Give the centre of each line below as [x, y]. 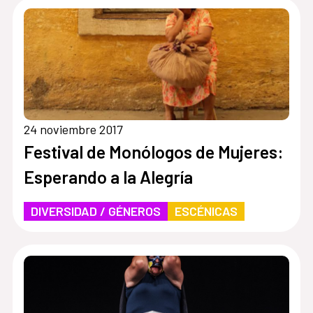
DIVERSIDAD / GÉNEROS [95, 211]
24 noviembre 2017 [73, 129]
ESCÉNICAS [206, 211]
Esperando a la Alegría [108, 176]
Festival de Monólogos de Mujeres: [153, 151]
